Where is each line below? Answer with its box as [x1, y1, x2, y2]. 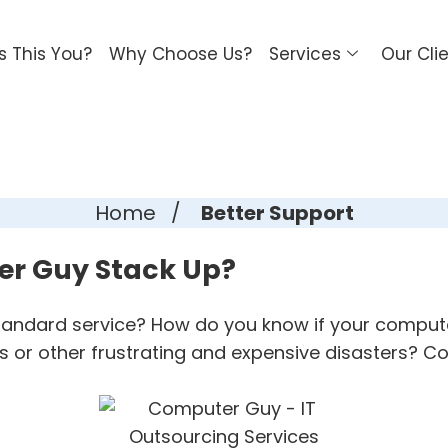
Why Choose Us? [109, 41, 252, 66]
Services [269, 41, 341, 66]
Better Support [200, 198, 354, 227]
